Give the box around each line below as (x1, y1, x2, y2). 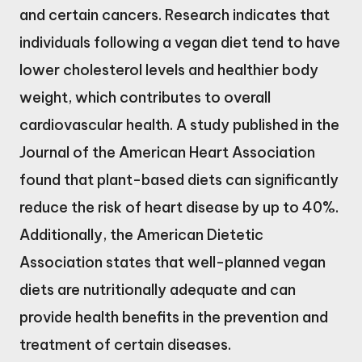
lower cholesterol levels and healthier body (19, 61, 318, 80)
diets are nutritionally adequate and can (19, 280, 296, 300)
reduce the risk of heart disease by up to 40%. (19, 198, 339, 217)
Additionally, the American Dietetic (19, 225, 263, 245)
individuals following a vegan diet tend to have (19, 33, 340, 53)
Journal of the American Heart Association (19, 143, 315, 162)
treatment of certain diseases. (19, 335, 231, 355)
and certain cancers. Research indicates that (19, 6, 330, 25)
